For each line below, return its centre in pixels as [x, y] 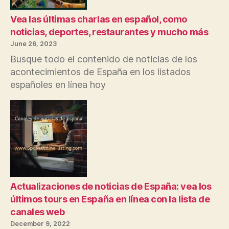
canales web [38, 212]
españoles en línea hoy [58, 84]
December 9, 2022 [40, 223]
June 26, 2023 [33, 43]
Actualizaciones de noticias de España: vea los [111, 186]
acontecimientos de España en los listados [100, 72]
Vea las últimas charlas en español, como [99, 19]
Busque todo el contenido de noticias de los [104, 59]
